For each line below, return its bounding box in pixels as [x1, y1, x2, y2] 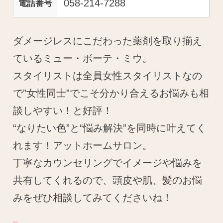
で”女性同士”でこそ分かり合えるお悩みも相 [13, 87, 210, 99]
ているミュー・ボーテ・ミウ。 [13, 52, 153, 64]
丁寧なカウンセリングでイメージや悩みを [13, 157, 203, 168]
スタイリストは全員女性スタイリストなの [13, 70, 203, 81]
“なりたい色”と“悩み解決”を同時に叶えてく [13, 122, 207, 133]
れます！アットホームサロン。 [13, 139, 153, 151]
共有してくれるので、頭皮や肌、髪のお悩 [13, 174, 203, 186]
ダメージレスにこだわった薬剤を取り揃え [13, 35, 203, 46]
